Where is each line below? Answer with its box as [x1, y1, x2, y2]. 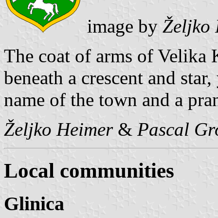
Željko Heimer [4, 119, 113, 140]
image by [82, 16, 163, 37]
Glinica [4, 193, 64, 215]
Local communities [4, 159, 174, 182]
